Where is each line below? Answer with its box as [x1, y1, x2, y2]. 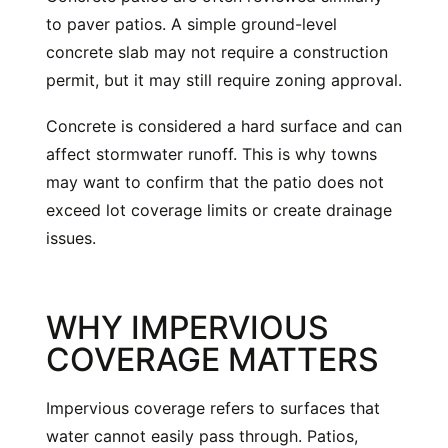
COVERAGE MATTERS [46, 340, 379, 380]
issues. [46, 228, 96, 249]
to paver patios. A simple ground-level [46, 14, 337, 35]
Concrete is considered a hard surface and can [46, 116, 402, 137]
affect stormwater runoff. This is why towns [46, 144, 377, 165]
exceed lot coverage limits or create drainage [46, 200, 392, 221]
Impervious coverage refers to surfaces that [46, 398, 380, 419]
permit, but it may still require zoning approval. [46, 70, 402, 91]
